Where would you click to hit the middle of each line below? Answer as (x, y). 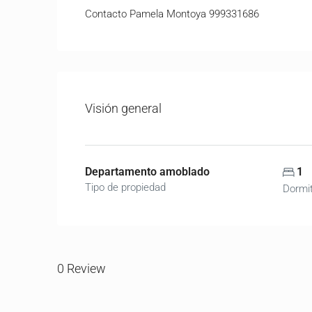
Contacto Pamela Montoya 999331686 (172, 14)
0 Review (81, 268)
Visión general (123, 108)
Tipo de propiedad (125, 187)
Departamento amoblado (147, 172)
